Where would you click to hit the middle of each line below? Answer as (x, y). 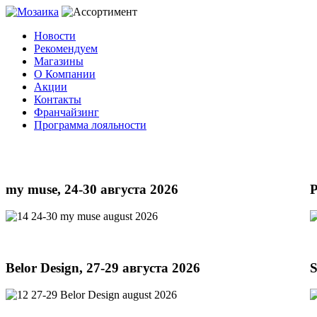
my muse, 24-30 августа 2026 (92, 189)
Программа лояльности (90, 125)
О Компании (65, 74)
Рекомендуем (66, 48)
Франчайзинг (67, 112)
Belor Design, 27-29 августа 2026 (103, 267)
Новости (55, 36)
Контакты (58, 99)
